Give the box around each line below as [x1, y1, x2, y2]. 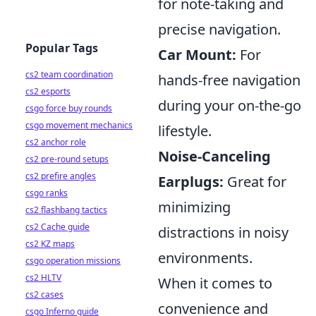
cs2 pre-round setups [25, 153, 109, 165]
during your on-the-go [158, 96, 301, 115]
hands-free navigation [158, 71, 300, 90]
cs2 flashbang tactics [25, 204, 107, 216]
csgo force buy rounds [25, 102, 112, 114]
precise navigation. [158, 20, 281, 39]
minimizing [158, 197, 231, 217]
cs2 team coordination [25, 68, 113, 80]
